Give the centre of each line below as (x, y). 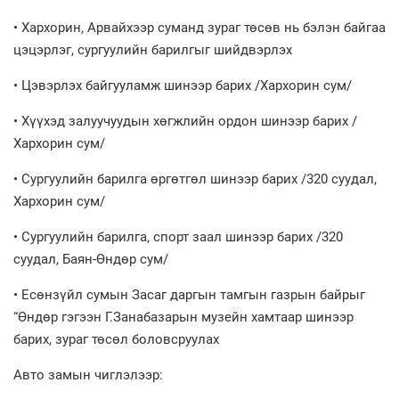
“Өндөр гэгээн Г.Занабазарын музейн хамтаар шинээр (183, 317)
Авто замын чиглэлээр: (88, 375)
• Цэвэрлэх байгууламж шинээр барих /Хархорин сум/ (183, 85)
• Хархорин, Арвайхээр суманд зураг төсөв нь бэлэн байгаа (199, 27)
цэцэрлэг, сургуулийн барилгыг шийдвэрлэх (153, 49)
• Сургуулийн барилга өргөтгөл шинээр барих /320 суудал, (195, 179)
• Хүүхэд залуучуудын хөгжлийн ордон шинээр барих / (185, 121)
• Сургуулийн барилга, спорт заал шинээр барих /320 (178, 236)
